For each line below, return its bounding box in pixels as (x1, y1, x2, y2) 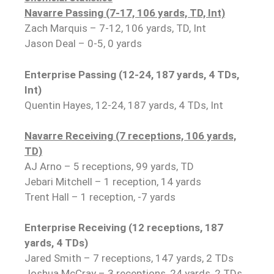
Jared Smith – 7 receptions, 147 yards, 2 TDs (24, 252, 234, 264)
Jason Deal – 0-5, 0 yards (24, 37, 142, 50)
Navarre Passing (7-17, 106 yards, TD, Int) (24, 7, 225, 19)
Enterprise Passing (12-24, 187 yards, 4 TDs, (24, 68, 239, 81)
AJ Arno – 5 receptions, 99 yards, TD (24, 160, 194, 172)
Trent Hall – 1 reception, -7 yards (24, 190, 176, 203)
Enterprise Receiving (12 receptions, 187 (24, 221, 223, 234)
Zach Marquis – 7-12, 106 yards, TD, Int (24, 22, 206, 34)
